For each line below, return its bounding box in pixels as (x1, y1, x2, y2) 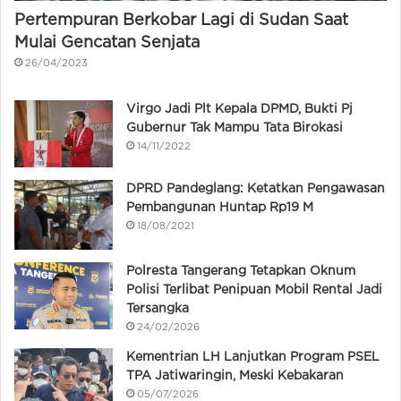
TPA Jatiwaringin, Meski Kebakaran (126, 371, 344, 382)
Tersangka (126, 303, 189, 315)
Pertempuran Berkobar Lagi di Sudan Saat (14, 13, 348, 28)
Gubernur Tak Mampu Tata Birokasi (126, 122, 343, 133)
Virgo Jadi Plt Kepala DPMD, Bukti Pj (126, 103, 353, 115)
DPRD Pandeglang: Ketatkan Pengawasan (126, 183, 385, 194)
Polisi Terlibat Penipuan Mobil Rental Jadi (126, 285, 382, 296)
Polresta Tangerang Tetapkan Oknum (126, 266, 355, 277)
